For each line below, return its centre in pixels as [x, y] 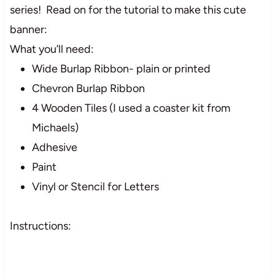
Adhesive [54, 148]
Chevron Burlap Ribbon [88, 89]
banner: [28, 30]
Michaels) [55, 128]
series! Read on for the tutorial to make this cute [128, 10]
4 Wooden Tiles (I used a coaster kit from [131, 108]
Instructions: [40, 226]
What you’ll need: [52, 49]
